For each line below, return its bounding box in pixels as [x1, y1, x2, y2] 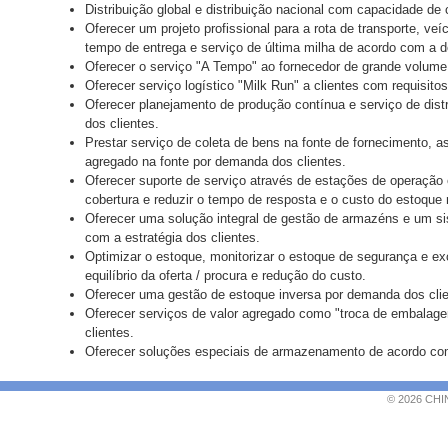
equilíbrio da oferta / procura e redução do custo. [85, 268, 366, 283]
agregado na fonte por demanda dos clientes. [85, 154, 346, 169]
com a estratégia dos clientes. [85, 230, 260, 245]
